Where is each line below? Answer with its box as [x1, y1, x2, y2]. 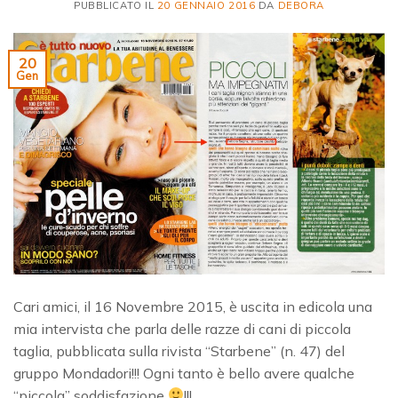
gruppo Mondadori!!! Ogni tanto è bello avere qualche [13, 363, 354, 382]
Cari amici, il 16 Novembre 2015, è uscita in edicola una [13, 297, 372, 315]
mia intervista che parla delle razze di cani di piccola [13, 319, 351, 338]
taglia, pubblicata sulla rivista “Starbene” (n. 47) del [13, 341, 345, 360]
